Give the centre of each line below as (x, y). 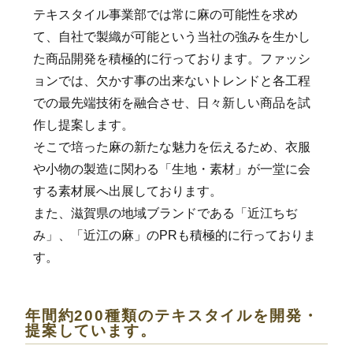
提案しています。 (91, 330)
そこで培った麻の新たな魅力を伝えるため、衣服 (171, 147)
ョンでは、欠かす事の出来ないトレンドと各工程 (171, 80)
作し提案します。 (83, 124)
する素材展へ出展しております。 (127, 191)
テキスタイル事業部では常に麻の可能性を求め (165, 14)
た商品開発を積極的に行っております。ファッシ (171, 58)
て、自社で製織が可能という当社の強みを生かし (171, 36)
